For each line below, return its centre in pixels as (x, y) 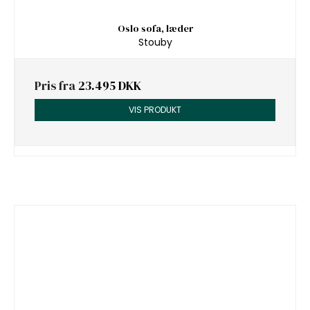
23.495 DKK (110, 86)
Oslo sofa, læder (155, 28)
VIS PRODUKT (155, 110)
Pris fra (56, 86)
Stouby (155, 43)
